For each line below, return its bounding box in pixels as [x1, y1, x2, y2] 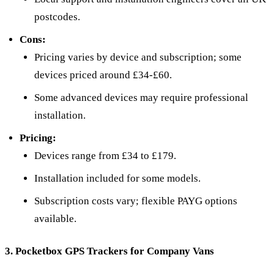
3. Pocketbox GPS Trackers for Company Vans [5, 245, 214, 257]
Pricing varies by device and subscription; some [34, 51, 242, 64]
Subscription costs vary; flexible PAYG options [34, 195, 237, 207]
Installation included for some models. [34, 172, 201, 185]
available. [34, 213, 76, 225]
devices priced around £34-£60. [34, 69, 172, 81]
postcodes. [34, 11, 80, 23]
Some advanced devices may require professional [34, 92, 248, 104]
